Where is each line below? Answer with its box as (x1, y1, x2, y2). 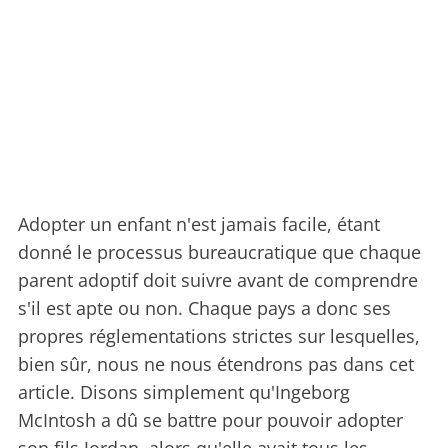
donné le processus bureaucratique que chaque (18, 240, 421, 265)
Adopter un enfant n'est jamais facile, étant (18, 212, 380, 237)
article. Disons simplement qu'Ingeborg (18, 380, 350, 405)
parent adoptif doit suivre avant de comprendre (18, 268, 418, 293)
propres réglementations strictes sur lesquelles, (18, 324, 420, 349)
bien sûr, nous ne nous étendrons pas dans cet (18, 352, 414, 377)
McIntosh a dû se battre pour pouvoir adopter (18, 408, 403, 433)
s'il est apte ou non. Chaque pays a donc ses (18, 296, 391, 321)
